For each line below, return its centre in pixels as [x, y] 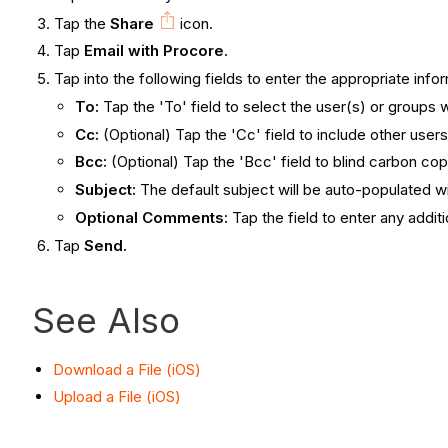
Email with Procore [154, 51]
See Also [106, 319]
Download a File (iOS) [127, 369]
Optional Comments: [152, 217]
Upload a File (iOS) [117, 397]
